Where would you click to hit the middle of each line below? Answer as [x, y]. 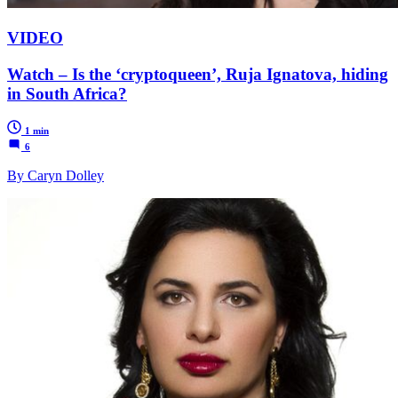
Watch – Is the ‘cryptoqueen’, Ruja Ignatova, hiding [198, 74]
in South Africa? [67, 93]
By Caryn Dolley [56, 176]
